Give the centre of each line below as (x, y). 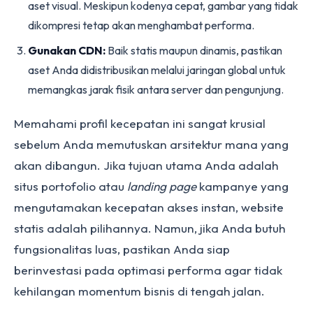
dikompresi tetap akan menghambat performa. (141, 25)
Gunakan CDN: (67, 50)
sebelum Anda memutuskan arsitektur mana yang (151, 144)
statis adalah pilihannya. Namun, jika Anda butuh (150, 228)
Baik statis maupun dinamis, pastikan (194, 50)
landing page (162, 186)
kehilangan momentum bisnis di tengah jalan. (139, 291)
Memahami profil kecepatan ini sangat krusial (140, 123)
